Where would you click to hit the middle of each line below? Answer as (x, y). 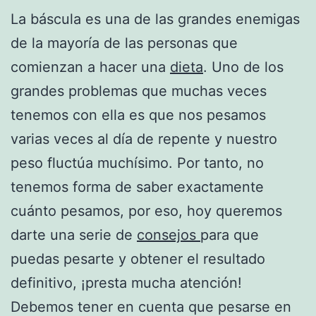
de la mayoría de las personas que (124, 43)
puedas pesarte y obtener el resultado (138, 259)
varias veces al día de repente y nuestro (144, 139)
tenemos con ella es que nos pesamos (138, 115)
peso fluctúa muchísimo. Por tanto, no (137, 163)
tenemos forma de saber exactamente (137, 187)
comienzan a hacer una (90, 67)
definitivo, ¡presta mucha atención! (126, 282)
